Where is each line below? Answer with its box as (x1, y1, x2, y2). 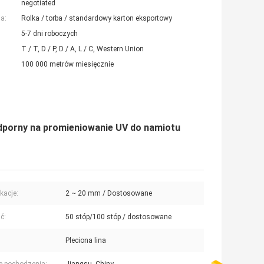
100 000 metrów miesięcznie (21, 60, 114, 69)
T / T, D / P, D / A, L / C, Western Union (21, 45, 144, 54)
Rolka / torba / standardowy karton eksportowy (21, 14, 172, 23)
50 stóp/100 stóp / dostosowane (65, 213, 171, 222)
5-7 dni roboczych (21, 29, 78, 38)
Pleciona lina (65, 236, 106, 245)
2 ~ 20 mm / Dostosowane (65, 189, 152, 198)
